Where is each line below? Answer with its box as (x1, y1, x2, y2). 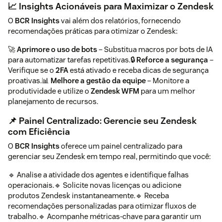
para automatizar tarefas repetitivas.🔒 (8, 55, 136, 65)
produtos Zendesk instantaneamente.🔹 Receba (8, 191, 169, 201)
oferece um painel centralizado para (59, 141, 182, 151)
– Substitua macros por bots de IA (97, 45, 213, 55)
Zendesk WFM (91, 86, 139, 96)
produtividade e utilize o (8, 86, 91, 96)
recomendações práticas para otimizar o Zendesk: (8, 26, 177, 36)
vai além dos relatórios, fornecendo (59, 16, 181, 26)
